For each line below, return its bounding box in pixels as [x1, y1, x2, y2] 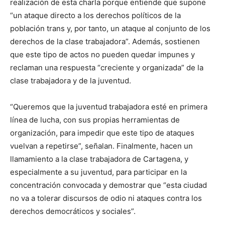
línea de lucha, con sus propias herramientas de [10, 115, 180, 125]
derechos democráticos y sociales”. [10, 206, 136, 216]
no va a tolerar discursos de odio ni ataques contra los [10, 193, 202, 203]
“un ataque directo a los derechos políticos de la [10, 10, 181, 20]
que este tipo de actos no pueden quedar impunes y [10, 49, 195, 59]
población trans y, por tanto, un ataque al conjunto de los [10, 23, 210, 33]
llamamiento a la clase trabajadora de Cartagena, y [10, 154, 188, 164]
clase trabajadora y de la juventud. [10, 75, 131, 85]
